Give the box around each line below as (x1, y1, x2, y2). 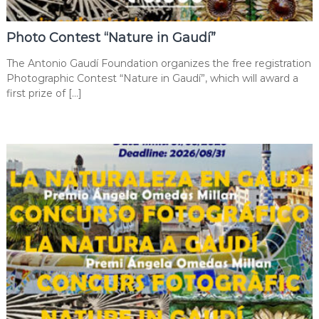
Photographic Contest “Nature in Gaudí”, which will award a (6, 72, 298, 85)
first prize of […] (6, 87, 82, 100)
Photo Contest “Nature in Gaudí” (6, 30, 216, 46)
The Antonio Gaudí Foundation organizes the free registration (6, 57, 311, 70)
